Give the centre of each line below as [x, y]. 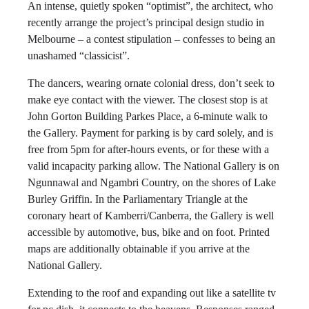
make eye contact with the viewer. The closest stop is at [148, 100]
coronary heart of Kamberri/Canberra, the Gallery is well [151, 216]
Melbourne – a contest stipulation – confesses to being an [151, 39]
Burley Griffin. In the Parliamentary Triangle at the [138, 199]
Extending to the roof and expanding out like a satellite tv [152, 293]
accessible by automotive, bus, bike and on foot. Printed [149, 232]
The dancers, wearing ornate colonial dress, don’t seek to [151, 83]
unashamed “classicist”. [79, 56]
